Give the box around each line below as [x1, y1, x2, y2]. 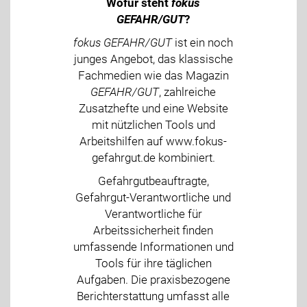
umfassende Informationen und [73, 239, 234, 254]
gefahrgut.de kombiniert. [91, 150, 215, 164]
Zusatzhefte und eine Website [78, 101, 228, 115]
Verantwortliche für [104, 206, 202, 221]
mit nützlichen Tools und [91, 117, 215, 132]
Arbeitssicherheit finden [93, 223, 214, 237]
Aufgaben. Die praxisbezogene [76, 272, 230, 286]
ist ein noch [172, 35, 234, 49]
